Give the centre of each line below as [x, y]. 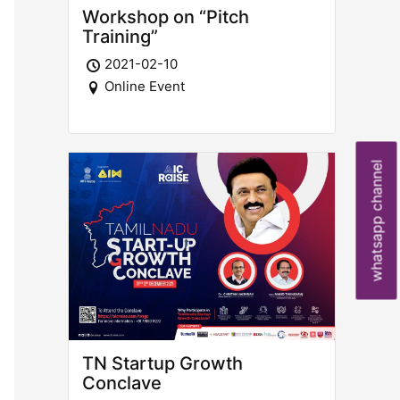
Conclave [122, 383]
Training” [120, 36]
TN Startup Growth [162, 364]
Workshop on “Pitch [166, 17]
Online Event [145, 86]
